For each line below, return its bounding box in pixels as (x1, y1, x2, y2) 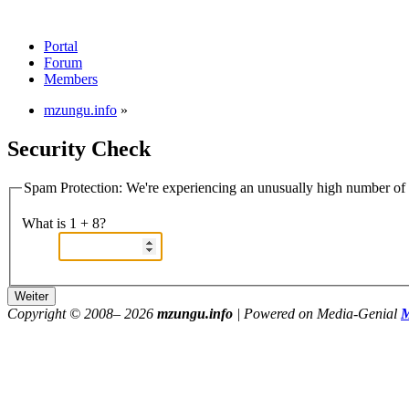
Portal (44, 38, 78, 54)
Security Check (7, 136, 151, 161)
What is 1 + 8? (22, 215, 106, 232)
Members (44, 71, 98, 87)
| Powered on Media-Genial (233, 306, 401, 322)
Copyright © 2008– (7, 306, 124, 322)
